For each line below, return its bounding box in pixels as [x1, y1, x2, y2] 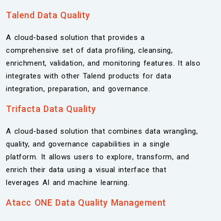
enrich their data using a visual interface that [6, 165, 166, 174]
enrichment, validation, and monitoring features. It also [6, 59, 200, 68]
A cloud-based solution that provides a [6, 33, 145, 42]
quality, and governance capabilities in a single [6, 140, 170, 148]
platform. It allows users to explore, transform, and [6, 152, 189, 161]
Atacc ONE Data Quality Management [6, 197, 166, 208]
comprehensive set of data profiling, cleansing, [6, 46, 173, 55]
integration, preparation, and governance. [6, 84, 150, 93]
